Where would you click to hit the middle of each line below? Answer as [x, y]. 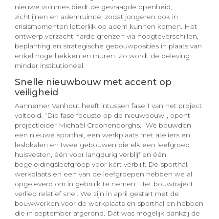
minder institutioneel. [50, 66]
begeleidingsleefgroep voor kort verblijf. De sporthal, [102, 164]
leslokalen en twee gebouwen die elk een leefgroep [102, 144]
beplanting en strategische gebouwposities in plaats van [108, 46]
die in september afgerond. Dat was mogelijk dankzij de [107, 213]
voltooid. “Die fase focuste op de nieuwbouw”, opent [102, 115]
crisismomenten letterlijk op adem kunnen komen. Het [106, 27]
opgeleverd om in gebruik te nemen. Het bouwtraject [104, 184]
